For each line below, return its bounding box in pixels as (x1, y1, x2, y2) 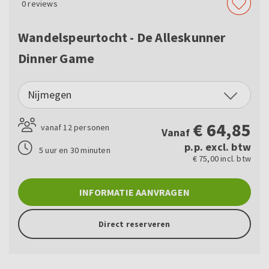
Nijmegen (28, 88, 72, 102)
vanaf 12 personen (39, 122, 110, 133)
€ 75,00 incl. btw (192, 153, 251, 165)
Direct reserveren (98, 219, 171, 230)
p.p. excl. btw (184, 140, 251, 154)
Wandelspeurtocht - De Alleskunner (18, 29, 226, 46)
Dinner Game (18, 50, 95, 67)
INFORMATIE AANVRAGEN (79, 186, 190, 199)
